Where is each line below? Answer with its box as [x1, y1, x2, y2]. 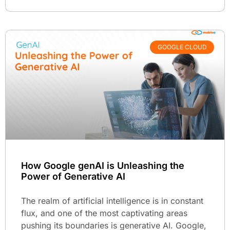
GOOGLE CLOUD [157, 43, 207, 51]
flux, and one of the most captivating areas [21, 207, 187, 218]
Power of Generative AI [21, 170, 125, 182]
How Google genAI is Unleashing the [21, 160, 184, 171]
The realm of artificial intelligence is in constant [21, 195, 203, 206]
